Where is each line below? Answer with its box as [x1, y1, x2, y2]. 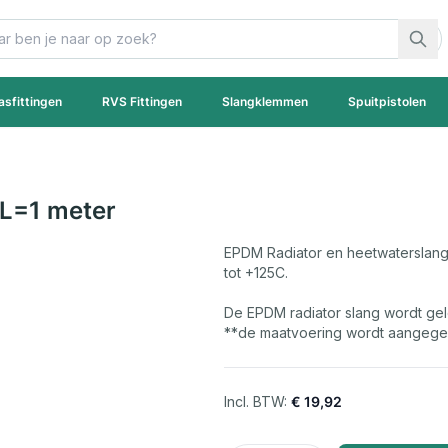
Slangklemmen [222, 94, 308, 109]
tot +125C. [224, 264, 288, 281]
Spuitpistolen [348, 94, 426, 109]
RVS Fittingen [102, 94, 182, 109]
